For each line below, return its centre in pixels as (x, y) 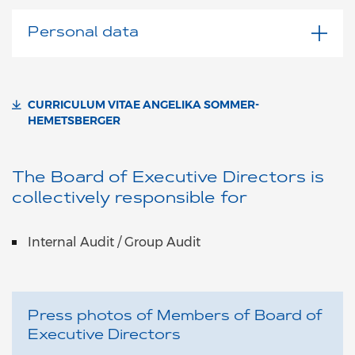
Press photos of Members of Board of (175, 317)
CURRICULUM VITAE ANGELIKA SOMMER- (143, 105)
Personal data (83, 34)
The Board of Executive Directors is (168, 179)
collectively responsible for (130, 199)
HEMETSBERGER (74, 121)
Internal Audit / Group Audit (116, 242)
